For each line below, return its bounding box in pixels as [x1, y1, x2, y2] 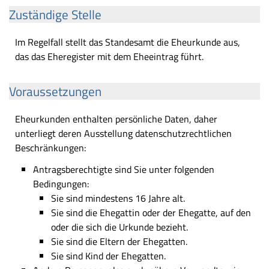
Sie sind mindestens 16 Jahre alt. [51, 191, 185, 205]
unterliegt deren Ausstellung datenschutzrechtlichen [15, 126, 232, 141]
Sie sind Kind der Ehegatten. [51, 249, 166, 263]
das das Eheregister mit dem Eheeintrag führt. [15, 49, 204, 64]
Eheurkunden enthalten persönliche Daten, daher [15, 112, 217, 126]
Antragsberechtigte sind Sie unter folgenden [33, 162, 214, 177]
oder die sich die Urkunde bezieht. [51, 220, 188, 234]
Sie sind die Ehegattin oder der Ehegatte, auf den [51, 205, 251, 220]
